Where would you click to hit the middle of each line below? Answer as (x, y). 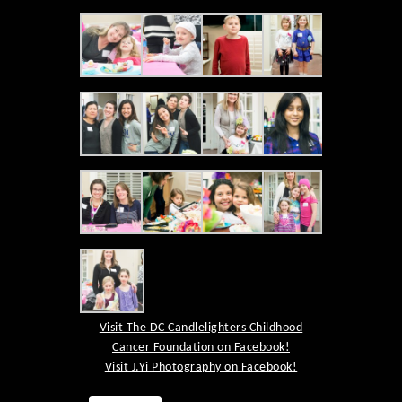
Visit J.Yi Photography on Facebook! (201, 367)
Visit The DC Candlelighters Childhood (201, 328)
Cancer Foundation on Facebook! (201, 347)
